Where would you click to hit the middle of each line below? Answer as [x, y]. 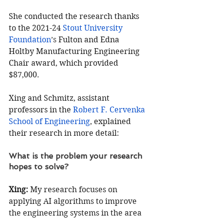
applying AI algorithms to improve [74, 201]
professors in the [41, 110]
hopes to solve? [39, 167]
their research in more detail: [64, 133]
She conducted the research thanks [75, 17]
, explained [111, 122]
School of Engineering [49, 122]
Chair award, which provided [64, 63]
